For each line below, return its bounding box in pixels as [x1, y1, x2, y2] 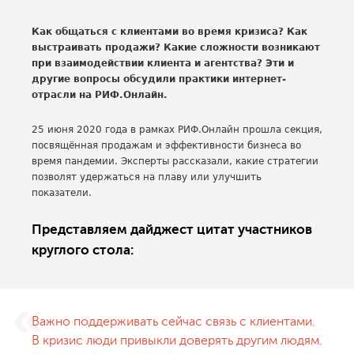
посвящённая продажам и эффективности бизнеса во [32, 140, 301, 151]
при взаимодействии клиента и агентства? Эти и [32, 58, 294, 69]
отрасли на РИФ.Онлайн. [32, 89, 168, 100]
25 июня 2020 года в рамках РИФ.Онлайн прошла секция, [32, 124, 322, 135]
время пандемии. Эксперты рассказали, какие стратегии [32, 156, 318, 167]
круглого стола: [32, 243, 134, 258]
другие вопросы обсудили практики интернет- [32, 73, 286, 85]
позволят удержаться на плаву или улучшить [32, 171, 262, 183]
